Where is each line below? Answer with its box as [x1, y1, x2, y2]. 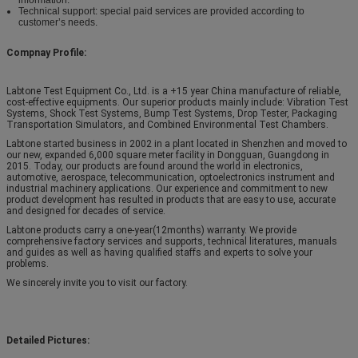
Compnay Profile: [6, 46, 86, 58]
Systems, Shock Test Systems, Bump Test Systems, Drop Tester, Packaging [6, 107, 337, 119]
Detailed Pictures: [6, 334, 89, 346]
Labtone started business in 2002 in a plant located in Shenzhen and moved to [6, 137, 347, 149]
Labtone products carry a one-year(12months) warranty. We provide [6, 224, 296, 236]
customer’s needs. [18, 16, 97, 28]
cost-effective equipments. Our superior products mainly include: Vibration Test [6, 96, 348, 108]
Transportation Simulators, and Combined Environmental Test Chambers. [6, 118, 328, 130]
